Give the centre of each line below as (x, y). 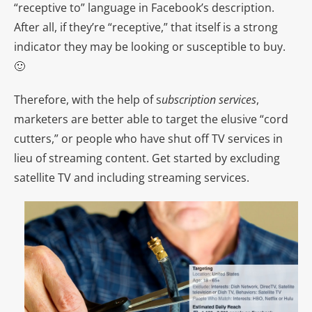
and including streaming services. (162, 177)
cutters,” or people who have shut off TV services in (148, 138)
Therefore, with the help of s (88, 99)
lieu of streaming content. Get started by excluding (147, 158)
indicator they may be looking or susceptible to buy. (150, 46)
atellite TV (47, 177)
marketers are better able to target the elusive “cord (151, 119)
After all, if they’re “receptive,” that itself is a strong (146, 27)
